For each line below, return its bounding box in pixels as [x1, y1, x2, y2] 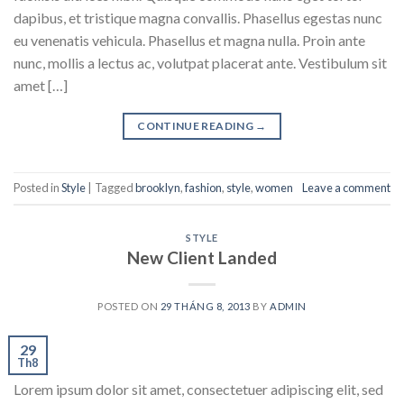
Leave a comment [302, 179, 390, 195]
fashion [185, 179, 222, 195]
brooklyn [135, 179, 180, 195]
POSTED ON [97, 300, 161, 313]
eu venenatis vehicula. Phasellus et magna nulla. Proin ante [14, 31, 365, 49]
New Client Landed [127, 247, 277, 269]
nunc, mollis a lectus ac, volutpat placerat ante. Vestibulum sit [14, 53, 387, 71]
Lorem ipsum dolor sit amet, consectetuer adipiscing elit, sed [14, 381, 383, 399]
